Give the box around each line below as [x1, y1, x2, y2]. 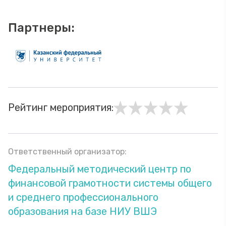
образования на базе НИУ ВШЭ [8, 205, 157, 217]
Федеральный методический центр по [8, 163, 191, 175]
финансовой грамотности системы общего [8, 177, 212, 189]
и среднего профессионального [8, 191, 158, 203]
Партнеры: [8, 21, 75, 35]
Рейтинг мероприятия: [8, 101, 114, 114]
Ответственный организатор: [8, 147, 127, 156]
